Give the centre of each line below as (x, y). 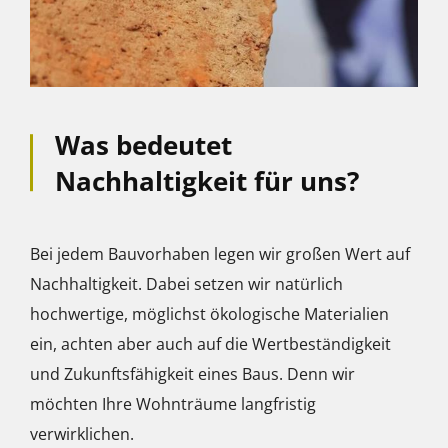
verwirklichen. (82, 433)
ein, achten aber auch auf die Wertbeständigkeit (210, 343)
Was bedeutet (143, 144)
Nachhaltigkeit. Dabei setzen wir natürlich (186, 283)
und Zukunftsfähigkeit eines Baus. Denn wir (192, 373)
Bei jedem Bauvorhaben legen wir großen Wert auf (220, 253)
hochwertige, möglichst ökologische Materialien (209, 313)
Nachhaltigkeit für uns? (207, 180)
